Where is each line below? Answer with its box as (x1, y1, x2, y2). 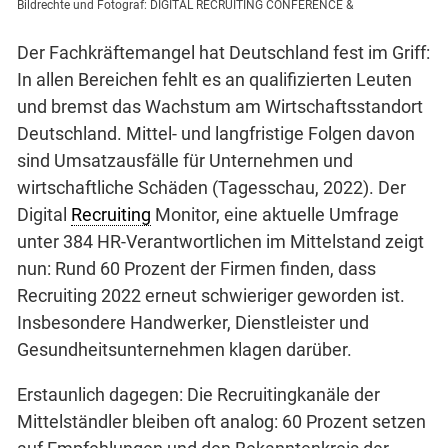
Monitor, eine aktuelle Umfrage (151, 203, 399, 225)
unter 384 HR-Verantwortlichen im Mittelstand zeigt (17, 230, 424, 252)
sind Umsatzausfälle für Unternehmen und (17, 149, 353, 171)
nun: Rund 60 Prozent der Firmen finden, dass (17, 257, 376, 279)
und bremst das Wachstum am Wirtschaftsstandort (17, 95, 423, 117)
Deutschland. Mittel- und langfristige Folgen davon (17, 122, 415, 144)
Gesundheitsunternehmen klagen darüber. (17, 338, 352, 360)
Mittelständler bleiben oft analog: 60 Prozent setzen (17, 410, 426, 432)
